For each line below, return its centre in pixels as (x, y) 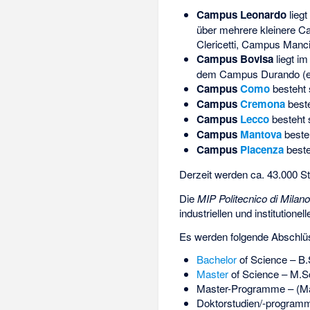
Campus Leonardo (241, 15)
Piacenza (262, 150)
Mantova (261, 135)
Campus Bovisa (235, 59)
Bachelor (216, 259)
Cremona (262, 104)
